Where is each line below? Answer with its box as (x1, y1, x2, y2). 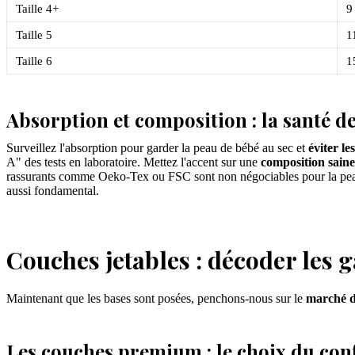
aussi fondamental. (6, 183, 99, 197)
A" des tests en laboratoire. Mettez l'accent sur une (6, 155, 261, 169)
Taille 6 (16, 53, 53, 67)
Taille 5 (16, 27, 53, 41)
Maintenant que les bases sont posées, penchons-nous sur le (6, 292, 306, 306)
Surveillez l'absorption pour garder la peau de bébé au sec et (6, 140, 308, 155)
